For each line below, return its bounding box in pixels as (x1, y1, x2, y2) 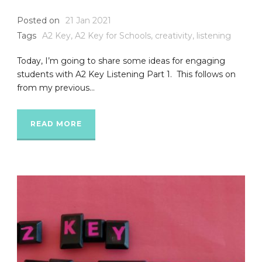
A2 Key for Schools (75, 30, 151, 42)
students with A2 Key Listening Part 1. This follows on (17, 69, 236, 80)
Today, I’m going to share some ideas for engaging (17, 56, 225, 67)
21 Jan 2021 (65, 15, 111, 26)
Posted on (17, 15, 60, 26)
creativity (155, 30, 192, 42)
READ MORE (30, 119, 82, 129)
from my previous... (17, 82, 95, 94)
